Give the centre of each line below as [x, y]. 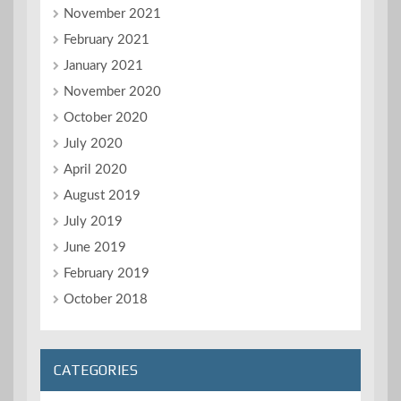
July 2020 [93, 143]
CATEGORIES [96, 370]
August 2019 [102, 195]
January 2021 [103, 65]
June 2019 [95, 247]
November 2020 [112, 91]
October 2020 [106, 117]
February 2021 [107, 39]
